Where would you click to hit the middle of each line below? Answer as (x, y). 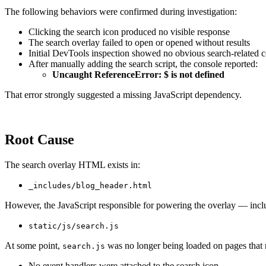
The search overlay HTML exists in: (72, 165)
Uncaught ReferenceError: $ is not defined (138, 74)
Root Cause (39, 140)
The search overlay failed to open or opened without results (139, 42)
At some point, (34, 246)
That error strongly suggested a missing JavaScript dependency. (123, 94)
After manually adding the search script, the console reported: (143, 64)
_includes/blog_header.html (90, 186)
